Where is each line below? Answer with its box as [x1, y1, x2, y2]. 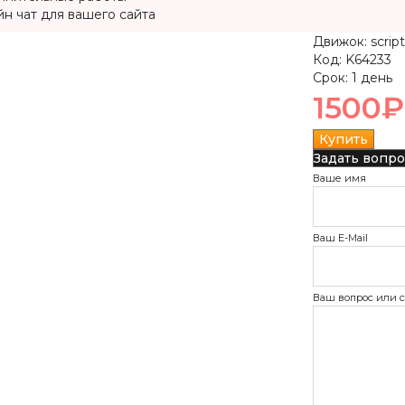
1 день [347, 70, 392, 86]
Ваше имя [312, 172, 366, 184]
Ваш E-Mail [312, 231, 368, 244]
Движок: [312, 33, 367, 50]
